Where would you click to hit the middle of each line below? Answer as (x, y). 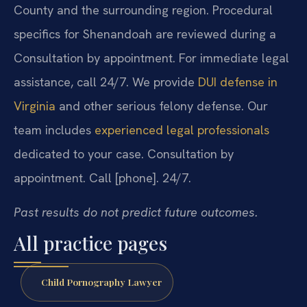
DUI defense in (238, 82)
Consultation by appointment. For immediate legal (151, 58)
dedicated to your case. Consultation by (124, 154)
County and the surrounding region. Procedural (143, 10)
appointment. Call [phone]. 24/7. (102, 178)
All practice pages (90, 243)
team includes (54, 130)
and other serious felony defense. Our (162, 106)
